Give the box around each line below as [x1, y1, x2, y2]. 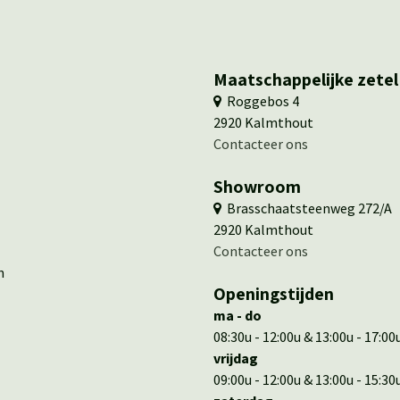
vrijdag [213, 348, 258, 367]
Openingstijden [213, 281, 334, 305]
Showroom [213, 174, 301, 198]
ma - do [213, 305, 262, 324]
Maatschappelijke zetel [213, 67, 398, 91]
